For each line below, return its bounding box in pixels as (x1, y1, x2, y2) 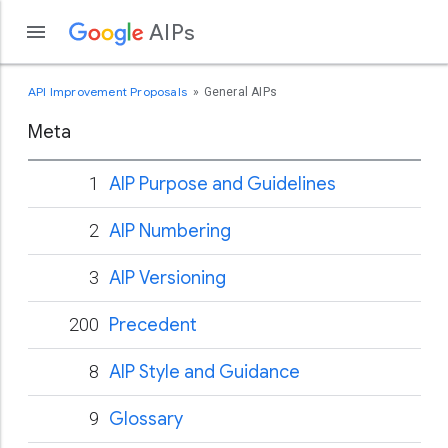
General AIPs (203, 85, 278, 99)
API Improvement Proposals (28, 84, 191, 99)
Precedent (109, 314, 197, 336)
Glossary (109, 408, 183, 430)
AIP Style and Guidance (109, 361, 300, 383)
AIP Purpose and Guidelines (109, 173, 336, 195)
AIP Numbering (109, 220, 231, 242)
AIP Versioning (109, 267, 226, 289)
